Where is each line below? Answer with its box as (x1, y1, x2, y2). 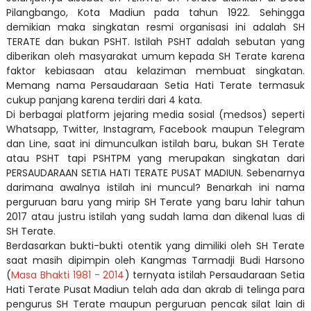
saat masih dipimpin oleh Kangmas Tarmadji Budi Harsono (6, 253, 305, 267)
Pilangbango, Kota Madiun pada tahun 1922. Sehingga (6, 6, 305, 19)
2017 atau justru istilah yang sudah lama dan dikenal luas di (6, 210, 305, 224)
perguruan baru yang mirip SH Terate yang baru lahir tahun (6, 195, 305, 209)
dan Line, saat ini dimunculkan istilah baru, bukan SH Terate (6, 137, 305, 151)
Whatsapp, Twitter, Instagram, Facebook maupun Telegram (6, 122, 305, 136)
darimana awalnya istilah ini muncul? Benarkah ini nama (6, 180, 305, 194)
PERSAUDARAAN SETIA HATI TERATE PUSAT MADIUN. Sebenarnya (6, 166, 305, 180)
